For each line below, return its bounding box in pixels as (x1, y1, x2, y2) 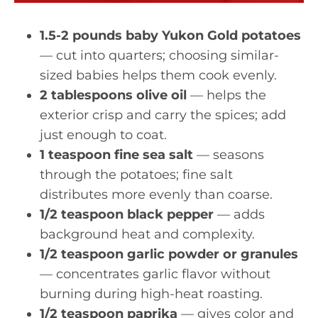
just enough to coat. (40, 127, 167, 143)
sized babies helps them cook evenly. (40, 67, 277, 83)
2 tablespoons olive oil (40, 87, 187, 103)
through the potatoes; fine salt (40, 167, 233, 182)
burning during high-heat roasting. (40, 286, 263, 302)
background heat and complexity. (40, 226, 255, 242)
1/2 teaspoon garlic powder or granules (40, 246, 298, 262)
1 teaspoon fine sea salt (40, 147, 193, 163)
